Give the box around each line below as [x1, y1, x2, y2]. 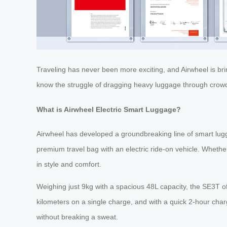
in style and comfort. [36, 160, 101, 169]
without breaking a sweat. [36, 213, 118, 221]
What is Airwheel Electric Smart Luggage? [36, 105, 181, 113]
